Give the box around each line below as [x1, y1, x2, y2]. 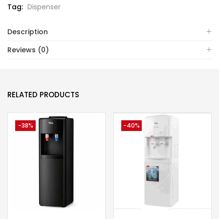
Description [7, 26, 48, 37]
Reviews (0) [7, 44, 49, 55]
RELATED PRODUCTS [7, 89, 79, 100]
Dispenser [27, 1, 61, 12]
